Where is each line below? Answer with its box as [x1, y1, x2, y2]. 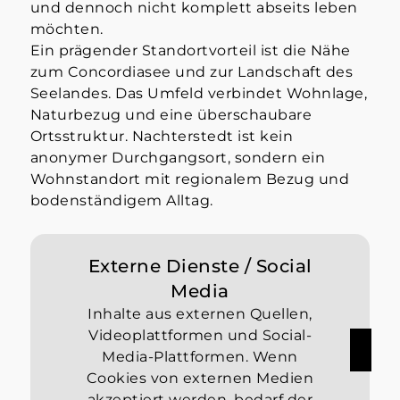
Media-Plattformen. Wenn [102, 348, 298, 366]
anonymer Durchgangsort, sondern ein [29, 149, 326, 167]
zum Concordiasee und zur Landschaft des [29, 63, 354, 81]
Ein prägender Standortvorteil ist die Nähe [29, 42, 351, 60]
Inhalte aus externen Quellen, [87, 305, 312, 323]
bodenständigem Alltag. [29, 192, 213, 210]
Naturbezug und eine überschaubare [29, 106, 312, 124]
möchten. [29, 21, 104, 38]
